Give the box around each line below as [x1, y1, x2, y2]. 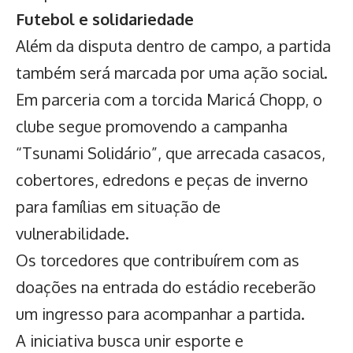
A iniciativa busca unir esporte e [16, 329, 243, 351]
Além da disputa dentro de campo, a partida [16, 35, 331, 56]
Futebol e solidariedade [16, 8, 194, 29]
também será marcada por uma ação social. [16, 61, 328, 83]
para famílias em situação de [16, 195, 221, 217]
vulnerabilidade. [16, 222, 129, 243]
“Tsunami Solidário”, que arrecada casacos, [16, 142, 325, 163]
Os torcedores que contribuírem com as [16, 249, 299, 270]
